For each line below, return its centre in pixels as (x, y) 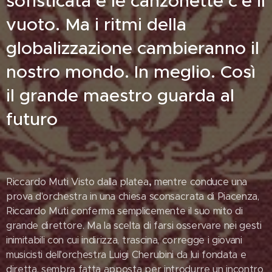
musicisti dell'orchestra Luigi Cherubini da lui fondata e (126, 255)
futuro (32, 119)
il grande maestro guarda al (120, 95)
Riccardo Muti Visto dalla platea (77, 182)
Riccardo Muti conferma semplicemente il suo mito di (124, 211)
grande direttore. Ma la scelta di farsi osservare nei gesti (134, 226)
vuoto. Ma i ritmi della (96, 24)
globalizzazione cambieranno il (133, 48)
